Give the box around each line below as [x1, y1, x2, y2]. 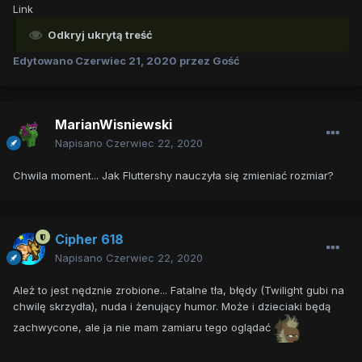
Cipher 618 [55, 231, 124, 248]
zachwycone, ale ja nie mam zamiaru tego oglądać [13, 321, 274, 335]
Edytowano [13, 54, 75, 68]
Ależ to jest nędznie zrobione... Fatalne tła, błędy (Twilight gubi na [13, 284, 344, 297]
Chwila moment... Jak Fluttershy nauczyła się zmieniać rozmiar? [13, 169, 334, 183]
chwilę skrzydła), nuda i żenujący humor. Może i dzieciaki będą [13, 300, 330, 314]
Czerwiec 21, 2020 [75, 54, 177, 68]
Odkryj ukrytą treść [48, 28, 153, 42]
